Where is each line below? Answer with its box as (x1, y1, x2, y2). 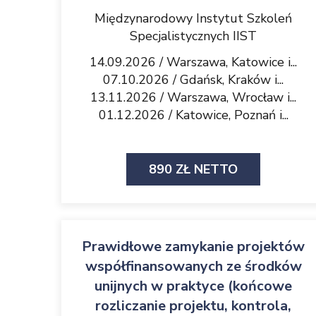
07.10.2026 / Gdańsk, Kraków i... (103, 71, 284, 88)
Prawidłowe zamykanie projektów (82, 237, 305, 256)
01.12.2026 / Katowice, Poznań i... (98, 107, 288, 123)
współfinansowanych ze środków (85, 257, 302, 276)
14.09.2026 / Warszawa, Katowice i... (90, 54, 297, 71)
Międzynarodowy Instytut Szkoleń (95, 10, 292, 27)
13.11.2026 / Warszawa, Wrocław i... (90, 89, 296, 106)
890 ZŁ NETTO (149, 161, 238, 178)
